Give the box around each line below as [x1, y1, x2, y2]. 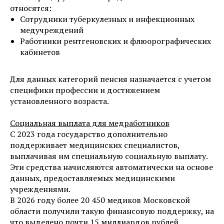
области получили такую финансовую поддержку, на [10, 205, 214, 217]
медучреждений [20, 24, 83, 36]
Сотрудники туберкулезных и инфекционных [20, 13, 194, 25]
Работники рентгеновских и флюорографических [20, 35, 211, 47]
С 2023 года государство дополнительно [10, 128, 167, 140]
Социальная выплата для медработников [10, 117, 169, 129]
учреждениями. [10, 183, 70, 195]
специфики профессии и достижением [10, 84, 160, 96]
